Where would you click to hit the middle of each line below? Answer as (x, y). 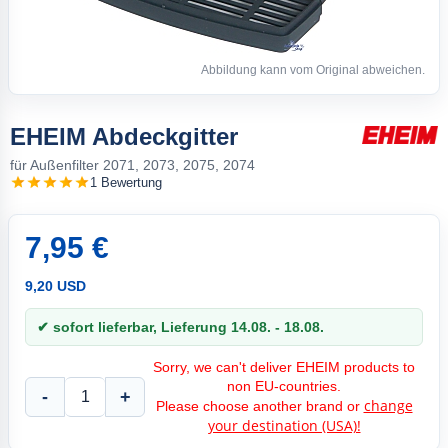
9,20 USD (55, 286)
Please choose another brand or (259, 406)
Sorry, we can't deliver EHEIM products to (284, 367)
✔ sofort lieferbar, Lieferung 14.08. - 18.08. (180, 327)
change (388, 405)
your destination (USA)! (284, 425)
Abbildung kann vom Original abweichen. (313, 70)
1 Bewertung (126, 182)
